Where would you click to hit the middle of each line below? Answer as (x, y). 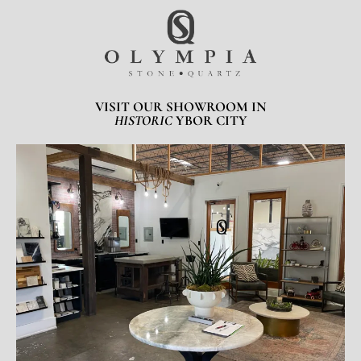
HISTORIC (143, 120)
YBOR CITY (210, 120)
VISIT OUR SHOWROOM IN (180, 106)
